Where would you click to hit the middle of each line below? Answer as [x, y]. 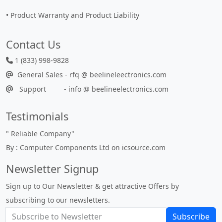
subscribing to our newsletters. [58, 200]
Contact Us [33, 44]
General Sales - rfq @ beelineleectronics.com [90, 75]
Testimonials [37, 116]
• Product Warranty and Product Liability [73, 15]
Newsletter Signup [52, 169]
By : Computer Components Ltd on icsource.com [86, 147]
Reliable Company [41, 134]
